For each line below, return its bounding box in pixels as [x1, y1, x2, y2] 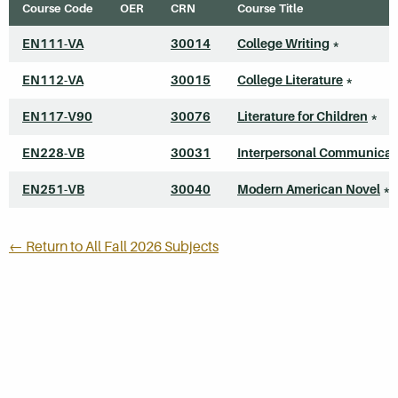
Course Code [22, 2, 93, 16]
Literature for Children [237, 109, 368, 124]
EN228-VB [22, 146, 84, 161]
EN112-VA [22, 73, 84, 88]
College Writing [237, 36, 330, 52]
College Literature [237, 73, 343, 88]
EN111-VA [22, 36, 84, 52]
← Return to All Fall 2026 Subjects [9, 238, 219, 256]
